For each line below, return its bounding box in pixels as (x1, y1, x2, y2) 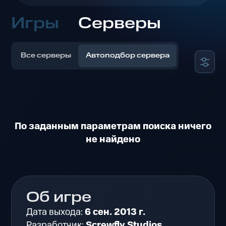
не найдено (86, 133, 140, 147)
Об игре (26, 188, 92, 208)
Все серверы (21, 50, 72, 61)
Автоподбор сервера (85, 50, 169, 61)
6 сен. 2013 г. (85, 205, 146, 219)
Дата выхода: (26, 205, 85, 219)
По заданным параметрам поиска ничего (15, 120, 211, 134)
